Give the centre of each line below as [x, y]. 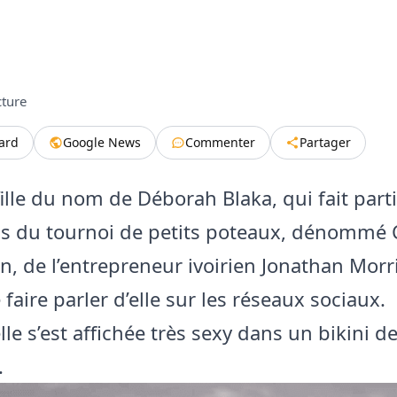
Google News [102, 142]
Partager [325, 142]
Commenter [220, 142]
